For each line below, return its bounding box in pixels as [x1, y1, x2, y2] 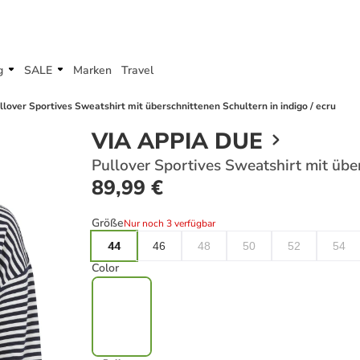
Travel [121, 63, 153, 78]
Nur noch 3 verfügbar [124, 217, 215, 230]
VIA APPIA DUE [92, 126, 263, 157]
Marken [73, 63, 112, 78]
